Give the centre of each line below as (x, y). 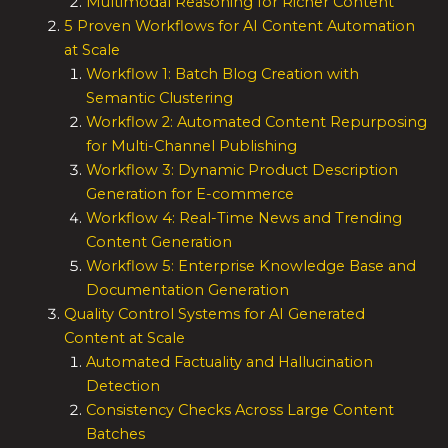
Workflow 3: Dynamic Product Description (241, 170)
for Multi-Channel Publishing (191, 146)
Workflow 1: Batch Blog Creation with (222, 74)
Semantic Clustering (159, 98)
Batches (115, 434)
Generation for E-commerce (189, 194)
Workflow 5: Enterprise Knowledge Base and (250, 266)
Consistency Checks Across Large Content (239, 410)
